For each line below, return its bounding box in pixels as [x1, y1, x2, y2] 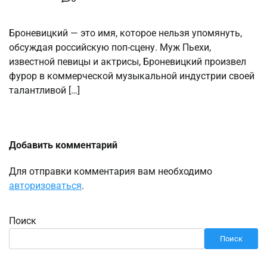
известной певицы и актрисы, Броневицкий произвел [9, 56, 246, 68]
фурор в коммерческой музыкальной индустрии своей [9, 70, 254, 82]
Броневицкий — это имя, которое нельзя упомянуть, [9, 27, 242, 39]
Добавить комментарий [9, 139, 117, 151]
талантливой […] [9, 85, 80, 97]
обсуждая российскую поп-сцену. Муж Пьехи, [9, 42, 211, 54]
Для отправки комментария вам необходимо [9, 166, 212, 178]
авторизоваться [9, 180, 82, 192]
